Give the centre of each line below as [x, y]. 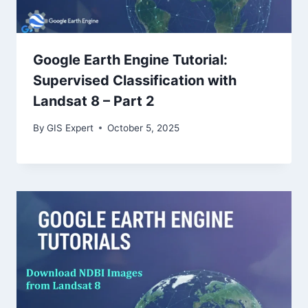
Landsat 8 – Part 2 [94, 101]
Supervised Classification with [135, 80]
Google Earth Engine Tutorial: [130, 59]
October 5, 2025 [144, 128]
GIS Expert [70, 128]
